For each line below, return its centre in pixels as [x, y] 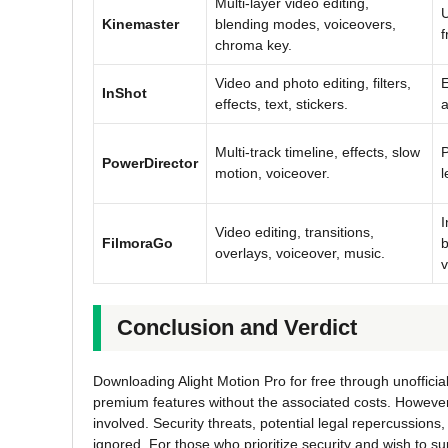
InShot [124, 92]
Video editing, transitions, [294, 231]
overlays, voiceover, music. [300, 252]
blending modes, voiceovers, [305, 23]
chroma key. [253, 44]
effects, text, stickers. [281, 103]
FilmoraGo [137, 242]
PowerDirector [150, 162]
